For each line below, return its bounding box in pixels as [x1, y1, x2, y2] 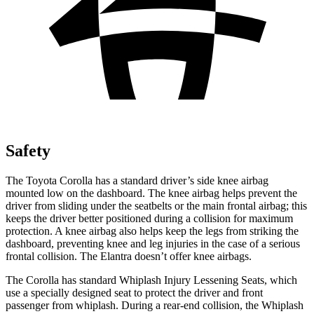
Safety [6, 141, 50, 160]
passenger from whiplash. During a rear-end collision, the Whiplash [6, 299, 303, 311]
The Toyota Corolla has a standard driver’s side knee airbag [6, 174, 268, 186]
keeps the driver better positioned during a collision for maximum [6, 212, 293, 224]
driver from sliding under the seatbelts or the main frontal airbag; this [6, 199, 307, 212]
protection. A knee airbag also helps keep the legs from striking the [6, 224, 299, 237]
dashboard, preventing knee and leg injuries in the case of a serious [6, 237, 300, 250]
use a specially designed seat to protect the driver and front [6, 286, 263, 299]
